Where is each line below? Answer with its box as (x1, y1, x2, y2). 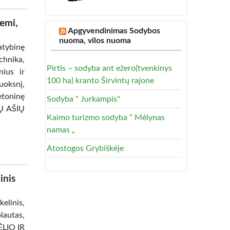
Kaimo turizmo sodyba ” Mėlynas (47, 113, 165, 122)
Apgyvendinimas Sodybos (68, 27, 160, 35)
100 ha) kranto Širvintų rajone (47, 76, 154, 85)
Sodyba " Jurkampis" (47, 95, 120, 103)
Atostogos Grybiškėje (47, 144, 124, 152)
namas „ (47, 126, 75, 134)
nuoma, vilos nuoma (59, 36, 131, 45)
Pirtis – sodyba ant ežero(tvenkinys (47, 64, 172, 72)
